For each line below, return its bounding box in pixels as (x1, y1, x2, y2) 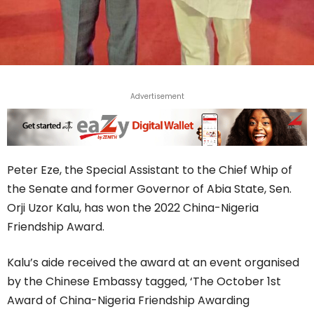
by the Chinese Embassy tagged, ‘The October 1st (7, 273, 281, 290)
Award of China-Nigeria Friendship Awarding (7, 292, 250, 309)
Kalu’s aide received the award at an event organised (7, 254, 299, 271)
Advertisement (130, 91, 184, 102)
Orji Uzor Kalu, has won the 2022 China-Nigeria (7, 200, 259, 217)
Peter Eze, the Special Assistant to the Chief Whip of (7, 162, 292, 179)
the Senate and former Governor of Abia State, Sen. (7, 181, 292, 198)
